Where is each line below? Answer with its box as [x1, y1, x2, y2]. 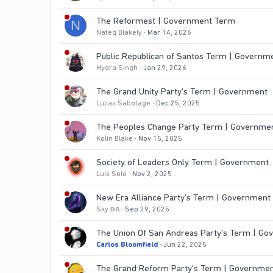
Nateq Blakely [96, 28, 142, 37]
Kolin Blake [96, 134, 133, 143]
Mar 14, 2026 [147, 28, 191, 37]
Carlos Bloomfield [96, 240, 158, 249]
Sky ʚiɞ [96, 205, 119, 214]
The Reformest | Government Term [96, 15, 235, 27]
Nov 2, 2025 [132, 169, 172, 179]
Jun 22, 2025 [163, 240, 207, 249]
